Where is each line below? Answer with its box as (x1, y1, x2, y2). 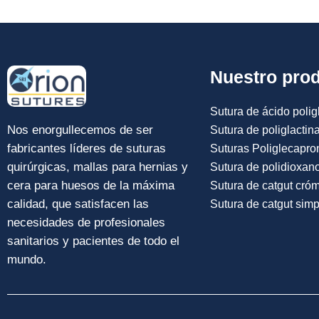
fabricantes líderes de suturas (7, 141, 166, 155)
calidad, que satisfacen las (7, 197, 149, 211)
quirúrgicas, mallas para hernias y (7, 159, 188, 174)
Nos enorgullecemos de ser (7, 122, 153, 137)
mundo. (7, 252, 46, 266)
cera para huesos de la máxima (7, 178, 174, 192)
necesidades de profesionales (7, 215, 165, 229)
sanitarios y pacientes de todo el (7, 234, 179, 248)
